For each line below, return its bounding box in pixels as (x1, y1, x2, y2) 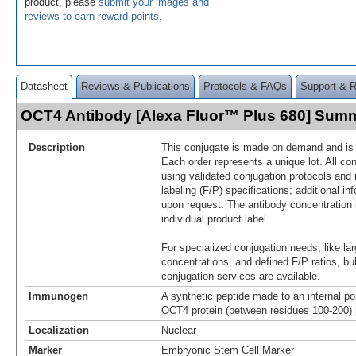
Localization (29, 323, 89, 336)
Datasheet (21, 79, 68, 92)
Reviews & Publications (81, 79, 190, 92)
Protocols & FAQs (203, 79, 287, 92)
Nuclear (161, 323, 196, 336)
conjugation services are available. (161, 269, 320, 282)
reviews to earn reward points (25, 10, 159, 22)
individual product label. (161, 212, 269, 225)
